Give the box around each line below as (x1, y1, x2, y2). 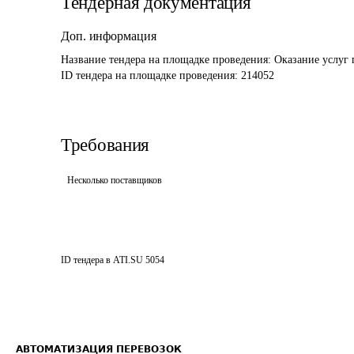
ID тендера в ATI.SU (61, 254, 143, 265)
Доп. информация (61, 29, 156, 43)
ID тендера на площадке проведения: (61, 70, 241, 81)
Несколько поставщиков (67, 175, 162, 186)
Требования (61, 135, 149, 155)
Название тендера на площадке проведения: (61, 54, 274, 66)
